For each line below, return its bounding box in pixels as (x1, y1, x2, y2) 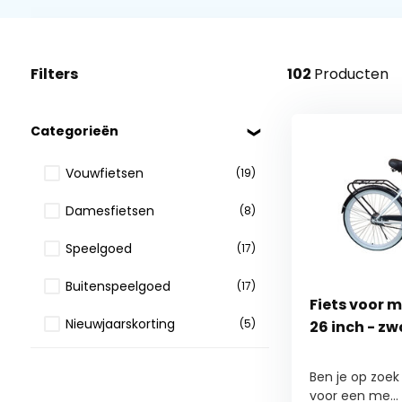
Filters (30, 64, 78, 84)
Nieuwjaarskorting (65, 314, 175, 333)
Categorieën (30, 122, 118, 140)
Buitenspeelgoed (65, 276, 170, 295)
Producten (313, 64, 389, 84)
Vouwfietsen (65, 163, 144, 182)
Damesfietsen (65, 201, 154, 220)
